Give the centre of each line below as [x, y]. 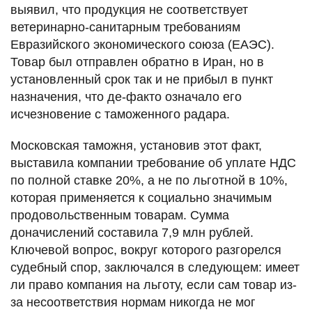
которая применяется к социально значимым [141, 198]
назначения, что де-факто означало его [126, 97]
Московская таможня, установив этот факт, [136, 146]
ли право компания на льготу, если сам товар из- [154, 285]
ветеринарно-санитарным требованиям [125, 28]
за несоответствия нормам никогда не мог [133, 303]
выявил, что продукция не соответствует [129, 10]
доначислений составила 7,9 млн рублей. [132, 233]
